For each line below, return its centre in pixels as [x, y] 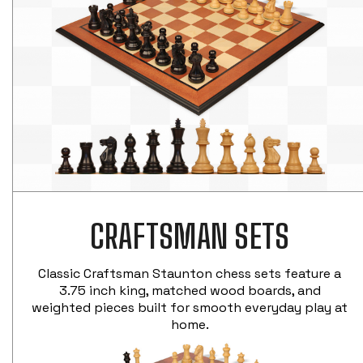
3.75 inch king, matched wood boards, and [190, 290]
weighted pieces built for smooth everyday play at [190, 307]
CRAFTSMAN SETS [190, 236]
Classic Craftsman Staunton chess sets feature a [190, 273]
